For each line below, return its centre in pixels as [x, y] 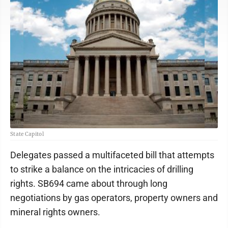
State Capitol [27, 134]
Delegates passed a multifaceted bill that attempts [112, 155]
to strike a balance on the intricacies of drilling [102, 169]
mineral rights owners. [55, 212]
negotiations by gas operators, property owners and [114, 198]
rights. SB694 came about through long [89, 183]
